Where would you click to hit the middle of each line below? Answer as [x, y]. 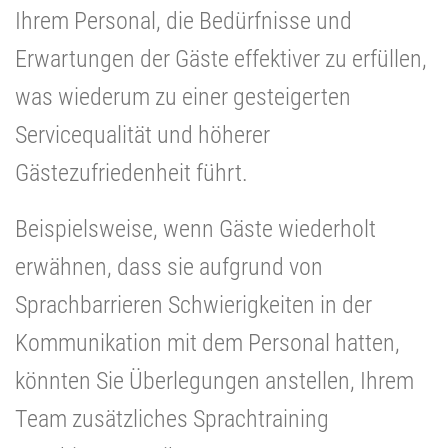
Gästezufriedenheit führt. [131, 172]
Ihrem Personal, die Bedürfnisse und [183, 20]
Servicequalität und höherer [142, 134]
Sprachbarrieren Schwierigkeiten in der [193, 304]
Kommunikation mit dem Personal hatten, [207, 342]
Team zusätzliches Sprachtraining [172, 418]
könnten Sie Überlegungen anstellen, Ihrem [214, 380]
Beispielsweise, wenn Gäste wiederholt [195, 228]
